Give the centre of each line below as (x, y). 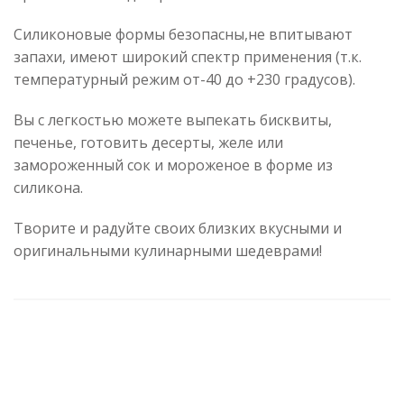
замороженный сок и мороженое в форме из (173, 165)
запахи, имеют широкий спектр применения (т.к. (188, 56)
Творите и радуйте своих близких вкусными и (178, 228)
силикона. (48, 187)
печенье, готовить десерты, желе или (148, 142)
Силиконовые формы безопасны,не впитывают (183, 34)
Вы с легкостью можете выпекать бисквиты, (173, 119)
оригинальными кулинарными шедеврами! (168, 250)
